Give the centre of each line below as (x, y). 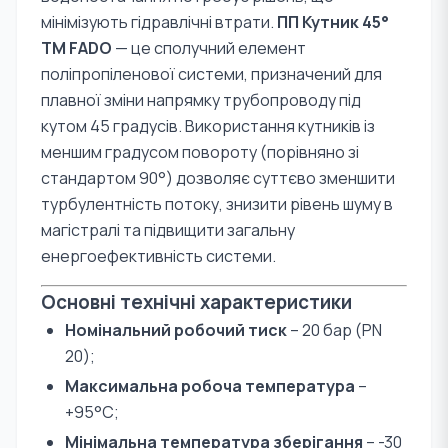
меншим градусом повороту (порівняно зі (200, 152)
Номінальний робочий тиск (176, 330)
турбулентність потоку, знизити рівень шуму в (217, 204)
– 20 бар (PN (334, 330)
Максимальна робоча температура (210, 386)
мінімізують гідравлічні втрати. (159, 22)
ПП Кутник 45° (333, 22)
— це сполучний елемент (209, 48)
